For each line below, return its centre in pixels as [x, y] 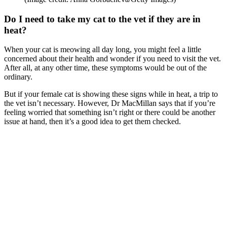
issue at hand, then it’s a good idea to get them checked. [93, 122]
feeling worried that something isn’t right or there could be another [110, 112]
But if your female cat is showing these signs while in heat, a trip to [111, 94]
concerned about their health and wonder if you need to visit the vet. [112, 59]
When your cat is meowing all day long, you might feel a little [103, 50]
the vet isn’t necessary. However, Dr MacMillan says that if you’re [110, 103]
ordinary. [18, 77]
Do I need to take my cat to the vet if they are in [102, 19]
